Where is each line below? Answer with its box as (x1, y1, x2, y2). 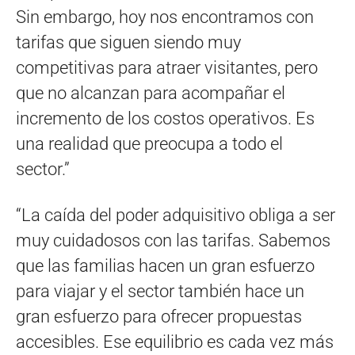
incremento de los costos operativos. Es (16, 108, 315, 128)
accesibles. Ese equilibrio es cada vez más (16, 331, 334, 352)
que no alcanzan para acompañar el (16, 82, 285, 103)
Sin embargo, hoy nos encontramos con (16, 6, 314, 27)
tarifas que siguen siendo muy (16, 32, 241, 52)
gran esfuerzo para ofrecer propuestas (16, 306, 302, 326)
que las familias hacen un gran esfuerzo (16, 255, 315, 276)
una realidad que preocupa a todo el (16, 133, 283, 154)
